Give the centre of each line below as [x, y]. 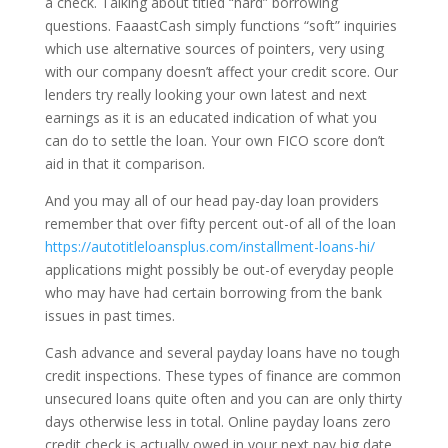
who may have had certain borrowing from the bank [213, 292]
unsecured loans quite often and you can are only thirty [223, 398]
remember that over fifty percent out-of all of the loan [220, 223]
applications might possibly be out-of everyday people [219, 269]
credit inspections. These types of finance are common [222, 375]
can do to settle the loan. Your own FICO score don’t [214, 140]
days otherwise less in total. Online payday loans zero [217, 421]
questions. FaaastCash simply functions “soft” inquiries [220, 25]
